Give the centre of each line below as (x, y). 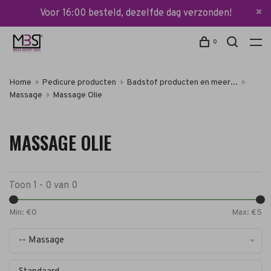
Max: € (244, 213)
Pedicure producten (79, 83)
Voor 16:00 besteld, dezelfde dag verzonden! (135, 13)
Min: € (20, 213)
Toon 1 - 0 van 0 (43, 186)
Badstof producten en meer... (182, 83)
